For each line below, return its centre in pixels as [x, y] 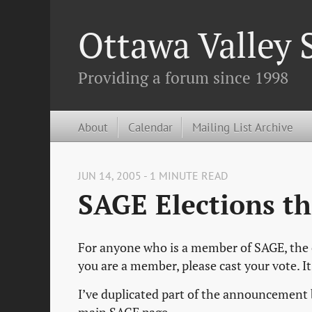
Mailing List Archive [243, 127]
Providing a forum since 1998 [183, 77]
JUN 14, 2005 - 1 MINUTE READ [153, 176]
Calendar [150, 127]
